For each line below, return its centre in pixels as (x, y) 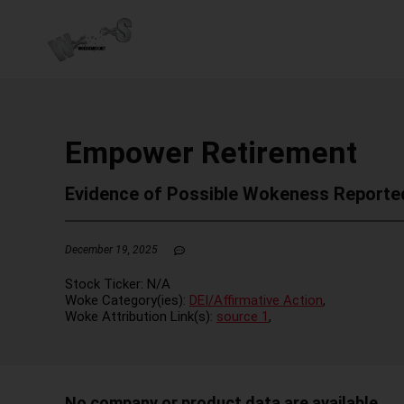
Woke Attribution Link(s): (141, 316)
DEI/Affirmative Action (256, 300)
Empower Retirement (211, 152)
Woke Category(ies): (127, 300)
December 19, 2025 (111, 250)
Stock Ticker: (106, 284)
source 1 (243, 316)
